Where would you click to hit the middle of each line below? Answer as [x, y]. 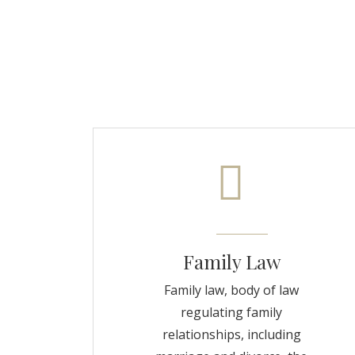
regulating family [231, 312]
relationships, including [231, 334]
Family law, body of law [231, 290]
